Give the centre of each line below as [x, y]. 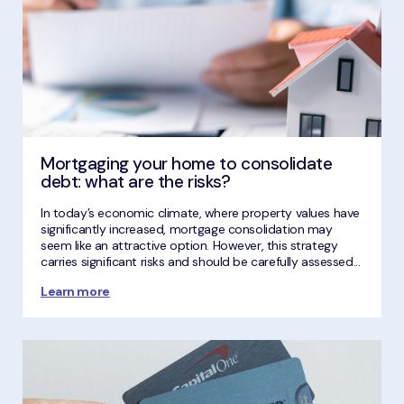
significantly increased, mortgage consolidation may [187, 230]
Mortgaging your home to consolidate [187, 164]
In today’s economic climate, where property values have [200, 213]
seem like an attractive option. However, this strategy [189, 246]
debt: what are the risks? [136, 182]
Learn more [75, 292]
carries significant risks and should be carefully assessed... [201, 262]
